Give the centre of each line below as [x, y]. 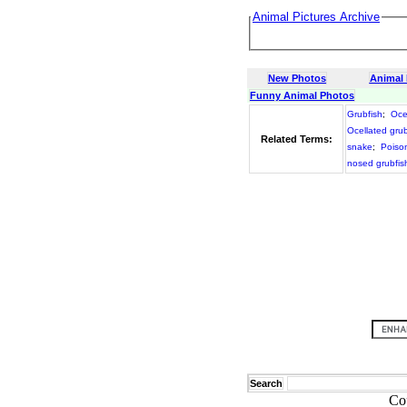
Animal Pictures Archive [316, 17]
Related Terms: [296, 139]
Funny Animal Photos [302, 95]
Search [266, 383]
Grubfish [365, 114]
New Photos [297, 78]
